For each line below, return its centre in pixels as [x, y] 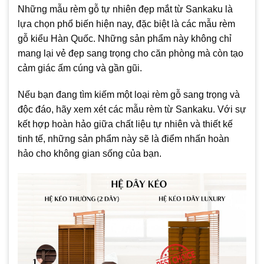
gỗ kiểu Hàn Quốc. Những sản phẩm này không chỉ [125, 38]
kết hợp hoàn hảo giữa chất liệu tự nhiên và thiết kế [125, 124]
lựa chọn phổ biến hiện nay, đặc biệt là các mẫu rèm [126, 24]
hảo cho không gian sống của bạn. [90, 154]
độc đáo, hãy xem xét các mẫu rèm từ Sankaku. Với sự [132, 110]
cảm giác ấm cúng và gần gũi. [80, 68]
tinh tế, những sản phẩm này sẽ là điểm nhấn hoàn [123, 139]
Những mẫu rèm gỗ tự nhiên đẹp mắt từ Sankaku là [125, 9]
